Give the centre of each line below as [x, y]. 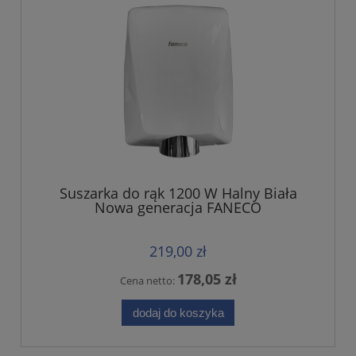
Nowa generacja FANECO [178, 207]
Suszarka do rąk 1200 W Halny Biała [178, 193]
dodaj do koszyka [178, 312]
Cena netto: [148, 280]
